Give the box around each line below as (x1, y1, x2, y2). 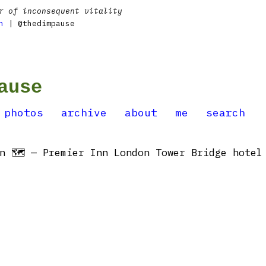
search (206, 106, 245, 119)
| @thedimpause (4, 18, 75, 28)
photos (4, 106, 43, 119)
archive (61, 106, 107, 119)
